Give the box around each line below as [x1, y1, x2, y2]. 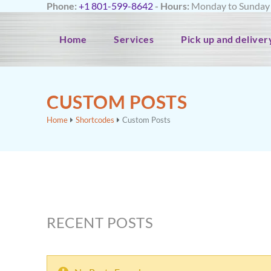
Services [114, 33, 154, 45]
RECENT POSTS [47, 214, 153, 231]
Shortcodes [76, 115, 114, 125]
